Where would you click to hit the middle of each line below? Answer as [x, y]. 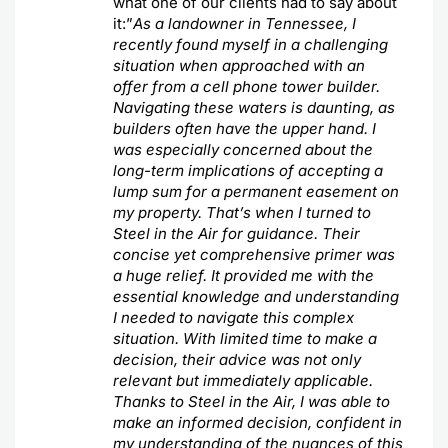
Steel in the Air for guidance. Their [236, 234]
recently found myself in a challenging [250, 45]
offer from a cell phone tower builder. [246, 87]
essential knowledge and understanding [255, 297]
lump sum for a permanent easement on [255, 192]
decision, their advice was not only [236, 360]
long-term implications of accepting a [247, 171]
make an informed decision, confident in [257, 423]
